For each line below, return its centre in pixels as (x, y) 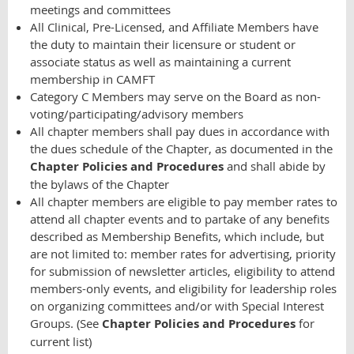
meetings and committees (100, 9)
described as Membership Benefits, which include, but (177, 236)
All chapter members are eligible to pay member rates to (184, 201)
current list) (61, 341)
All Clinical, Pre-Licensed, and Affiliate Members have (174, 27)
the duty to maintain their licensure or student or (163, 44)
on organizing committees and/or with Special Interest (177, 306)
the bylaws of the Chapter (100, 184)
